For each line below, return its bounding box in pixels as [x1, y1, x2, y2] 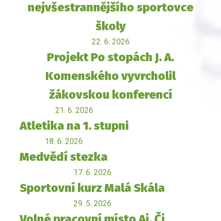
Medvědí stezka [20, 150, 108, 164]
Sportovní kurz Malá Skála [20, 181, 165, 195]
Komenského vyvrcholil [45, 69, 176, 83]
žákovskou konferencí [49, 88, 172, 102]
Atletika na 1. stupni [20, 119, 129, 133]
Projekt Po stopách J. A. [47, 50, 174, 65]
